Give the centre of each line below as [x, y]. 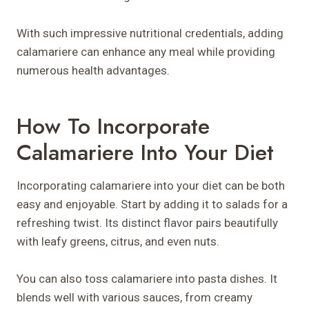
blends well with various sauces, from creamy [134, 297]
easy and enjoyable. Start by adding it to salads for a [152, 204]
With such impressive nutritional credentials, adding [150, 33]
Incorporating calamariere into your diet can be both [151, 185]
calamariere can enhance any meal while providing [146, 51]
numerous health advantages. [93, 70]
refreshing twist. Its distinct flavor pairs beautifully [147, 222]
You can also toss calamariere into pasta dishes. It [147, 278]
